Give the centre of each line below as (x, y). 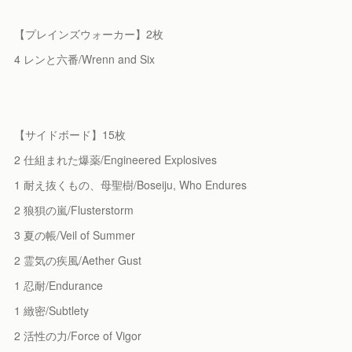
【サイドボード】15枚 (70, 135)
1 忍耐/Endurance (59, 286)
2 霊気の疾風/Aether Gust (78, 260)
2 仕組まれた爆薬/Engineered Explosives (116, 160)
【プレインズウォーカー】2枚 (89, 34)
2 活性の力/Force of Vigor (78, 336)
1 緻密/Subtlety (52, 311)
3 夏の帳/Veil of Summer (75, 235)
